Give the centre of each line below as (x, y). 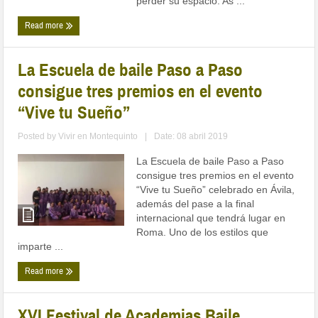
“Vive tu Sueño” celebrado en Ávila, (216, 190)
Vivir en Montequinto (98, 137)
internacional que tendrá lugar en (211, 218)
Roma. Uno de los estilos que (203, 232)
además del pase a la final (196, 204)
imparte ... (41, 247)
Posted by (38, 137)
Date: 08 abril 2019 (191, 137)
